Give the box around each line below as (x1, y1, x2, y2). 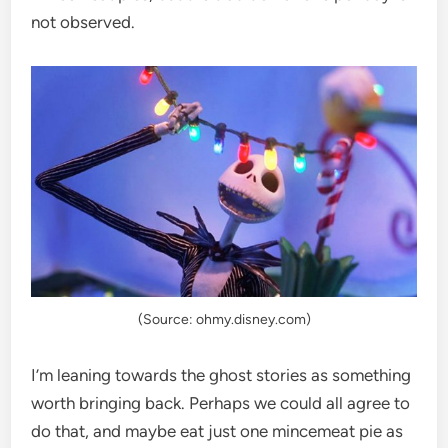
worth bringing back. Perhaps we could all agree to (31, 392, 411, 413)
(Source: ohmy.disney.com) (137, 310, 311, 328)
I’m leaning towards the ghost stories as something (31, 364, 412, 385)
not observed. (31, 11, 136, 32)
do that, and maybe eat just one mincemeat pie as (31, 420, 404, 441)
